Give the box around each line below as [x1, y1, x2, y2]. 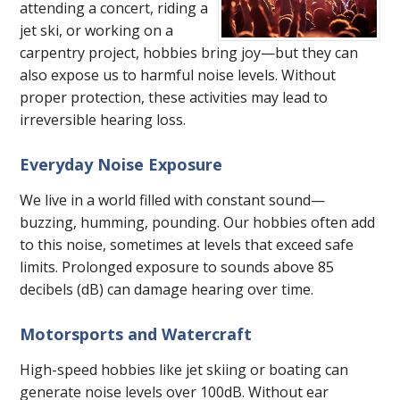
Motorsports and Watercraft [20, 323, 253, 346]
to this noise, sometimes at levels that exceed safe [20, 235, 354, 255]
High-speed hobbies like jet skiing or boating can [20, 360, 349, 380]
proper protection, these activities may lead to [20, 87, 329, 108]
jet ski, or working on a [20, 21, 174, 41]
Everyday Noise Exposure [20, 154, 223, 176]
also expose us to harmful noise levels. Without [20, 65, 337, 86]
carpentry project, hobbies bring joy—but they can [20, 43, 359, 63]
